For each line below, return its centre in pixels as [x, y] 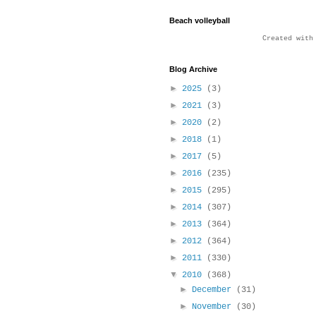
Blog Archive [193, 69]
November [214, 307]
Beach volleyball [200, 21]
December [214, 290]
